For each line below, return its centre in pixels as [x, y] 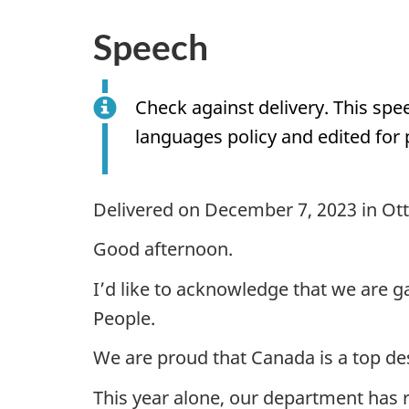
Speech [151, 47]
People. [124, 318]
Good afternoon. [163, 249]
